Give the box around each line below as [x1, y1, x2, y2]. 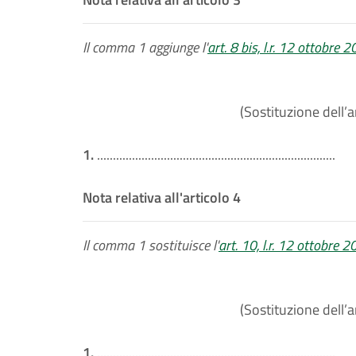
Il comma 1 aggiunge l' [83, 37, 207, 58]
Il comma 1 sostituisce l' [83, 234, 219, 256]
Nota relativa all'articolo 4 [83, 187, 241, 208]
